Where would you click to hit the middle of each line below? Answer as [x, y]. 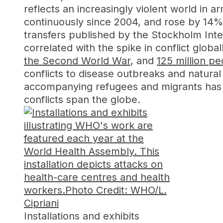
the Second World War [77, 61]
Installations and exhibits [82, 216]
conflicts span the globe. [82, 100]
